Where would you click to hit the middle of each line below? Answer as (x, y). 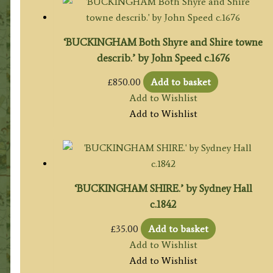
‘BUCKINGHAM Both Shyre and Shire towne (163, 42)
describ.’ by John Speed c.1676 (163, 58)
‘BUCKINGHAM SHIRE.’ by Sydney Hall (163, 189)
